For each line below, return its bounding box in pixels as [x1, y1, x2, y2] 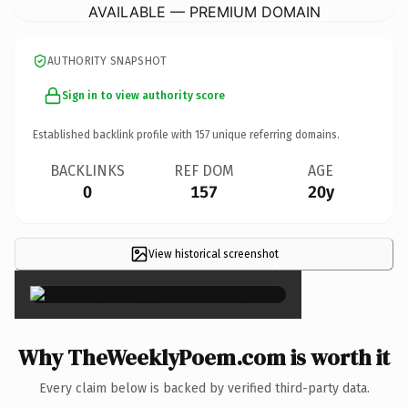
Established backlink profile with [33, 127, 195, 141]
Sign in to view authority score [62, 88, 225, 102]
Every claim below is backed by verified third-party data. [38, 380, 370, 396]
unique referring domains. [209, 127, 340, 141]
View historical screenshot [148, 247, 279, 260]
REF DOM [174, 161, 234, 179]
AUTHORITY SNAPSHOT [47, 54, 168, 67]
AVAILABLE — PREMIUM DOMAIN [87, 2, 321, 21]
